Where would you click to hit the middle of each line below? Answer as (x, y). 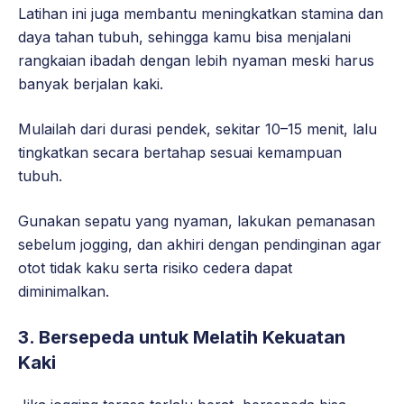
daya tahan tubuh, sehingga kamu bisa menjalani (184, 37)
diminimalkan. (64, 292)
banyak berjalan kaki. (91, 84)
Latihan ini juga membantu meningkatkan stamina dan (201, 14)
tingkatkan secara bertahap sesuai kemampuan (180, 153)
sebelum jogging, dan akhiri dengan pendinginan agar (200, 245)
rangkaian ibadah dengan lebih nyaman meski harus (196, 61)
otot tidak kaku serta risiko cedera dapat (155, 268)
